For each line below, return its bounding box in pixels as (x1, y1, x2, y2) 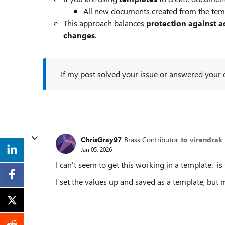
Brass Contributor (124, 134, 178, 144)
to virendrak (181, 134, 222, 144)
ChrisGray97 (81, 134, 122, 144)
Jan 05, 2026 (81, 145, 112, 153)
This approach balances (63, 18, 146, 28)
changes (63, 30, 95, 40)
